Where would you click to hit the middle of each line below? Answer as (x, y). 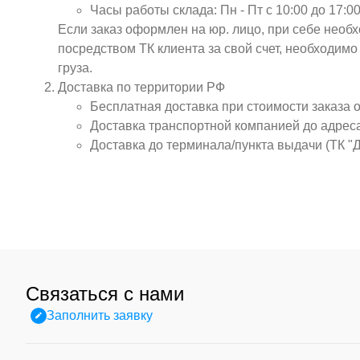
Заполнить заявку (100, 315)
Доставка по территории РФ (141, 87)
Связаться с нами (105, 294)
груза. (75, 68)
